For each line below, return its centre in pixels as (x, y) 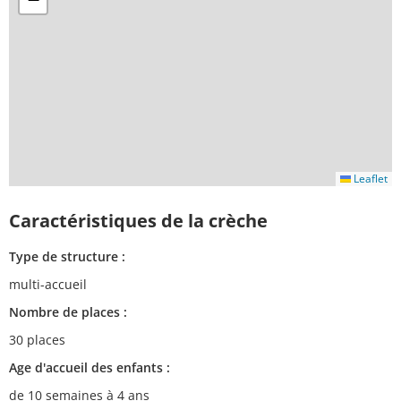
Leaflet (369, 179)
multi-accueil (48, 284)
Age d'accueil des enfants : (90, 367)
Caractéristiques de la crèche (138, 221)
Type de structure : (67, 256)
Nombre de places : (68, 312)
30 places (37, 340)
